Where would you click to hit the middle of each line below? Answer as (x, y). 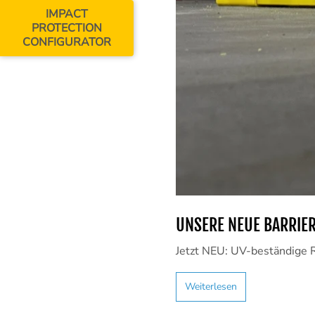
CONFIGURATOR (67, 42)
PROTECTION (67, 28)
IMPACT (67, 14)
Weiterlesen (211, 286)
